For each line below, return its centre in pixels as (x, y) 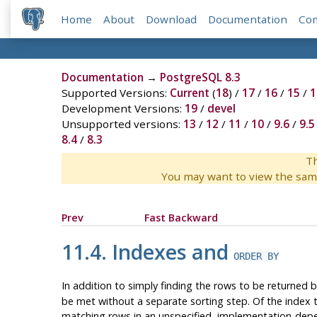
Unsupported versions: (122, 124)
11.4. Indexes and (147, 252)
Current (189, 93)
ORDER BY (256, 257)
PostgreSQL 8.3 (200, 77)
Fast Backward (181, 218)
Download (172, 19)
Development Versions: (123, 109)
